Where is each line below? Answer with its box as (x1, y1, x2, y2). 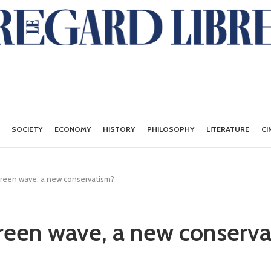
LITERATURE (206, 125, 250, 134)
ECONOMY (54, 125, 91, 134)
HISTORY (103, 125, 135, 134)
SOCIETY (11, 125, 43, 134)
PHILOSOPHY (147, 125, 195, 134)
